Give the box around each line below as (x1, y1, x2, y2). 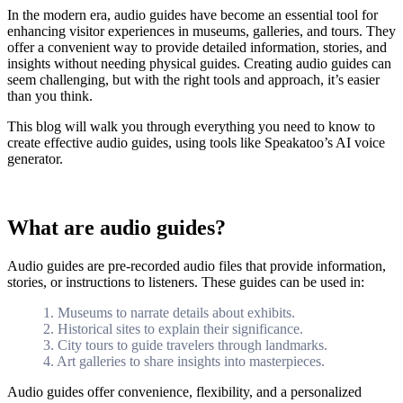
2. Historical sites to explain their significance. (43, 320, 303, 336)
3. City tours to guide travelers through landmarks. (43, 336, 327, 353)
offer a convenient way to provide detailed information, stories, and (7, 39, 387, 55)
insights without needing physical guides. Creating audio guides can (7, 55, 391, 71)
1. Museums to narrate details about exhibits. (43, 304, 295, 320)
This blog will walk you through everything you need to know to (7, 118, 375, 134)
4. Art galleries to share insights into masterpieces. (43, 353, 325, 369)
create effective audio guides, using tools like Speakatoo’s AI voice (7, 134, 385, 150)
